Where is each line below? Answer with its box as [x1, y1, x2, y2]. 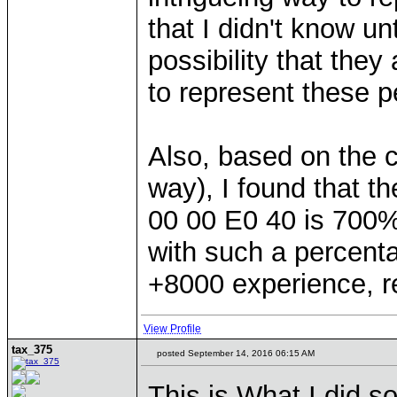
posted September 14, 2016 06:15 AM [154, 348, 315, 358]
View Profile [144, 323, 201, 335]
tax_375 [12, 343, 52, 356]
